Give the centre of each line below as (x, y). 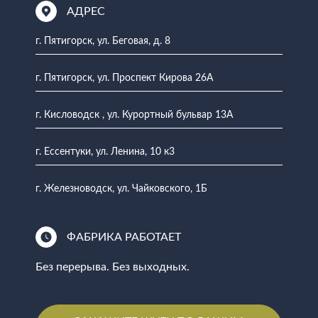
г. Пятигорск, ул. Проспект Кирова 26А (124, 78)
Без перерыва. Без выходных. (113, 267)
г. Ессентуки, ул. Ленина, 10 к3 (105, 152)
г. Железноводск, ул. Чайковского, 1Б (121, 188)
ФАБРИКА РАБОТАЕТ (124, 237)
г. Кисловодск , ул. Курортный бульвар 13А (134, 115)
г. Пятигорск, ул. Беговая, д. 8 (103, 41)
